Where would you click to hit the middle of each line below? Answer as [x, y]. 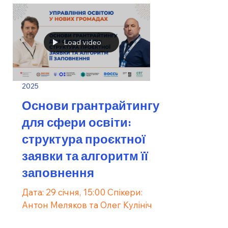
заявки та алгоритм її [85, 155]
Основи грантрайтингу [91, 105]
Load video [82, 42]
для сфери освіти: [77, 121]
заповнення [58, 172]
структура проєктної [84, 138]
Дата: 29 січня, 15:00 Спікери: [82, 192]
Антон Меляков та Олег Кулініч [87, 205]
